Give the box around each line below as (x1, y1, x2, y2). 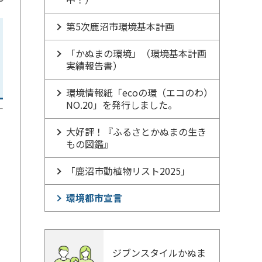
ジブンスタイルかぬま (112, 246, 206, 260)
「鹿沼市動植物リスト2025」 (66, 164, 190, 178)
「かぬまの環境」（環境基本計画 (66, 46, 206, 60)
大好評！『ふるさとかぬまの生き (66, 125, 206, 139)
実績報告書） (66, 58, 122, 73)
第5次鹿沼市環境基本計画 (66, 19, 174, 33)
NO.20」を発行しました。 (66, 98, 177, 112)
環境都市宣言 (66, 191, 122, 205)
